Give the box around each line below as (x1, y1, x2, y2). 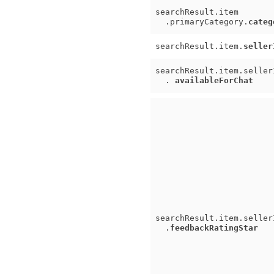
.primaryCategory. (155, 17, 248, 26)
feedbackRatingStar (170, 223, 258, 232)
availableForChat (175, 76, 253, 85)
